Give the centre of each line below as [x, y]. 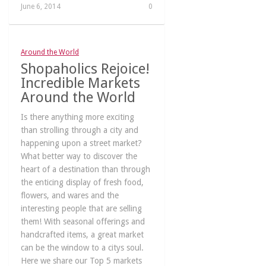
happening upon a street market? [81, 143]
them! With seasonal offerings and [83, 221]
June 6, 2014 [41, 7]
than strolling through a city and [80, 130]
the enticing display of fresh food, [82, 182]
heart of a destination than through [85, 169]
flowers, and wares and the [70, 195]
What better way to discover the [79, 156]
